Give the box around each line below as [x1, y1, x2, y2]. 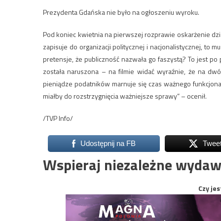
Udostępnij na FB [80, 139, 136, 147]
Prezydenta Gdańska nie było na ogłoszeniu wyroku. [43, 6, 199, 17]
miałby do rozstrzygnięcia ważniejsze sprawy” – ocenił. [43, 90, 207, 101]
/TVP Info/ [43, 112, 73, 123]
